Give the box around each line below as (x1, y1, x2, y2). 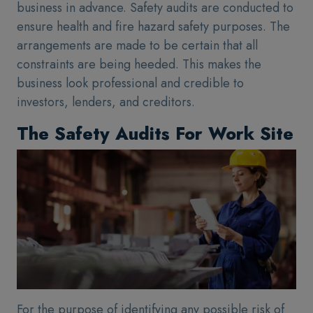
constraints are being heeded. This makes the (17, 55, 261, 73)
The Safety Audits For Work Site (17, 121, 293, 146)
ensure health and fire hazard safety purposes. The (17, 17, 290, 36)
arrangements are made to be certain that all (17, 36, 258, 54)
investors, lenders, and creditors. (17, 93, 195, 111)
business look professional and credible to (17, 74, 244, 92)
